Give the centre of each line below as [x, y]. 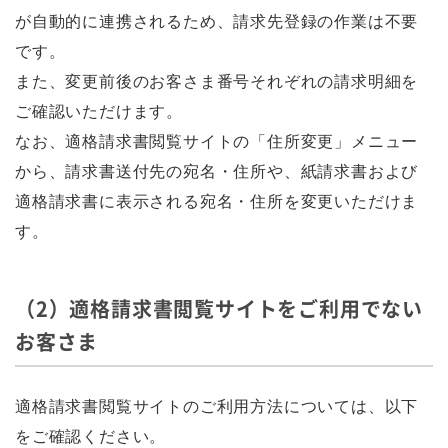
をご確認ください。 [91, 436]
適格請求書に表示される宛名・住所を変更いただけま [217, 201]
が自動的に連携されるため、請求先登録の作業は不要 [217, 21]
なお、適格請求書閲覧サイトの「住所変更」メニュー [217, 141]
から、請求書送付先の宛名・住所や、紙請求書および [217, 171]
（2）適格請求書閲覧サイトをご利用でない [219, 308]
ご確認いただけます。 [99, 111]
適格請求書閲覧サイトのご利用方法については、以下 [217, 406]
